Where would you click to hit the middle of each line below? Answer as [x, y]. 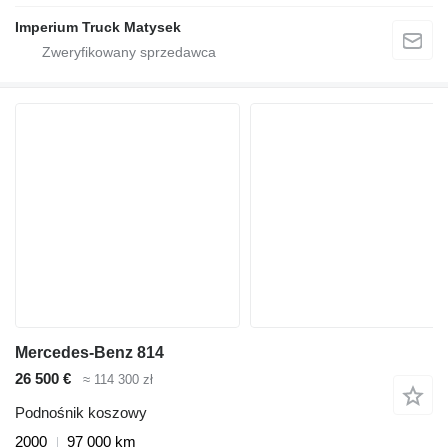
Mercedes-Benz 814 [89, 352]
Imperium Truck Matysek [98, 26]
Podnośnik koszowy [81, 413]
